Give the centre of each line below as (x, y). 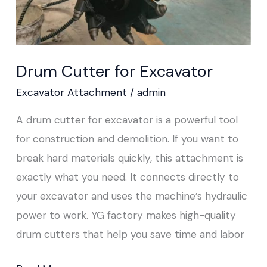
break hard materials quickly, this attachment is (129, 158)
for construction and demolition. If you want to (127, 139)
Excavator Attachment (71, 92)
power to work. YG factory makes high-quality (126, 215)
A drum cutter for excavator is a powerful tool (127, 119)
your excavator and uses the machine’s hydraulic (131, 196)
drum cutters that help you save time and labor (130, 234)
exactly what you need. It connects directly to (127, 177)
